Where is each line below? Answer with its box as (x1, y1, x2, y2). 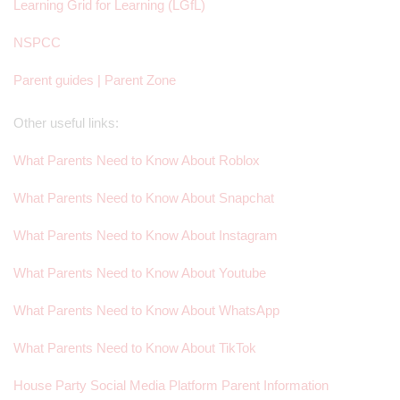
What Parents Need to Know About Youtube (13, 265, 270, 281)
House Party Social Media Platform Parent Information (13, 378, 332, 394)
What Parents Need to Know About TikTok (13, 340, 256, 356)
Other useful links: (13, 115, 119, 131)
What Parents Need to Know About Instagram (13, 228, 278, 244)
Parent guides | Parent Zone (13, 72, 176, 88)
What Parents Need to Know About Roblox (13, 153, 263, 169)
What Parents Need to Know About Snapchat (13, 190, 274, 206)
